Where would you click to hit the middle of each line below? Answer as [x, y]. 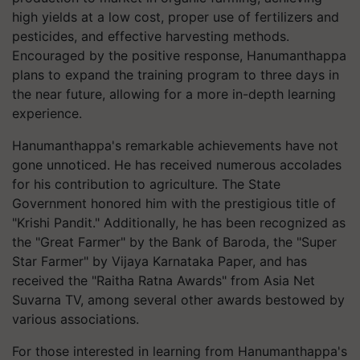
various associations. [76, 319]
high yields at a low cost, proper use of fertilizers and [176, 17]
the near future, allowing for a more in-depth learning [174, 94]
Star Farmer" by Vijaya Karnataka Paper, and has [160, 261]
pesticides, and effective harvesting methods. [151, 36]
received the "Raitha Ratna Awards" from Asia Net [164, 280]
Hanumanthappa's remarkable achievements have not [175, 145]
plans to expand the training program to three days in [176, 75]
